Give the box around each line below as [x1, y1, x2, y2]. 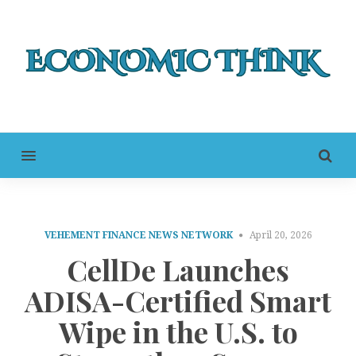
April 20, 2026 [249, 230, 312, 242]
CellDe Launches [67, 250, 289, 288]
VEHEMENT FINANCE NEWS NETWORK [44, 230, 233, 242]
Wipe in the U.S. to [58, 311, 298, 350]
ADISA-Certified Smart [25, 281, 331, 319]
